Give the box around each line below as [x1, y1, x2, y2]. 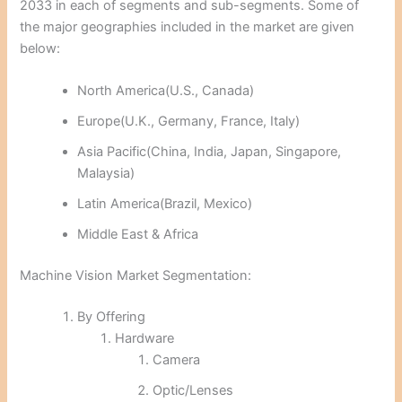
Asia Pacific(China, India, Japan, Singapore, [77, 144, 342, 161]
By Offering [77, 308, 146, 325]
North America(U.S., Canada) [77, 83, 255, 100]
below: [20, 39, 61, 57]
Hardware [115, 329, 175, 346]
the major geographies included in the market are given [20, 18, 355, 35]
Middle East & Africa [77, 226, 199, 243]
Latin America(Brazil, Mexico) [77, 196, 253, 213]
